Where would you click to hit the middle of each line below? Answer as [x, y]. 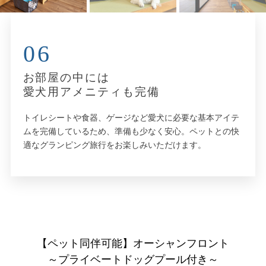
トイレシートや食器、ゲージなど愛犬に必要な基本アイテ [131, 118]
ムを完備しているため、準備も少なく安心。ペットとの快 [131, 131]
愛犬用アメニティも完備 [91, 91]
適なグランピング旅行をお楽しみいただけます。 [114, 145]
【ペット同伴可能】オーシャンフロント [133, 243]
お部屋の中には [66, 77]
